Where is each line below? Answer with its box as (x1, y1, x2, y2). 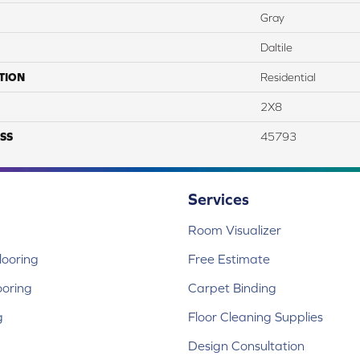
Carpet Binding (188, 280, 276, 296)
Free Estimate (188, 252, 270, 267)
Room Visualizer (188, 223, 281, 238)
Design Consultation (188, 338, 305, 354)
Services (188, 190, 249, 209)
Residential (260, 71, 316, 84)
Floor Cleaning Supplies (188, 309, 323, 325)
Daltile (260, 41, 292, 55)
